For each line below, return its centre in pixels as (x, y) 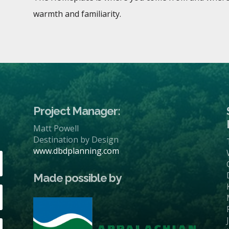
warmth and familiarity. (77, 14)
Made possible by (77, 178)
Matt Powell (56, 128)
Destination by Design (76, 139)
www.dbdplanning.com (76, 151)
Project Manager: (76, 111)
